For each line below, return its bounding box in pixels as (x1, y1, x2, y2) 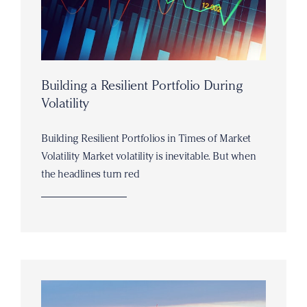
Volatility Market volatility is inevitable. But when (41, 150, 256, 162)
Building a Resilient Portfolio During (41, 77, 243, 93)
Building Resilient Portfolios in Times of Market (41, 132, 251, 145)
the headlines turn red (41, 168, 140, 180)
